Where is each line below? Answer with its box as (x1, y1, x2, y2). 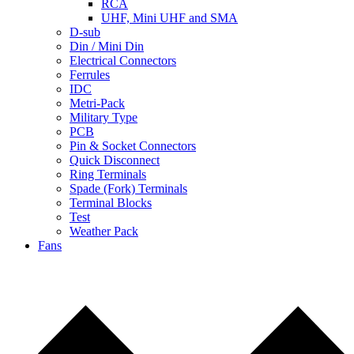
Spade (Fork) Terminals (70, 182, 187, 195)
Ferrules (70, 68, 110, 81)
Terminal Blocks (70, 196, 152, 209)
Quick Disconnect (70, 153, 160, 167)
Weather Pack (70, 224, 138, 238)
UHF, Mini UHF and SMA (101, 11, 238, 24)
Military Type (70, 111, 137, 124)
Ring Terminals (70, 168, 146, 181)
